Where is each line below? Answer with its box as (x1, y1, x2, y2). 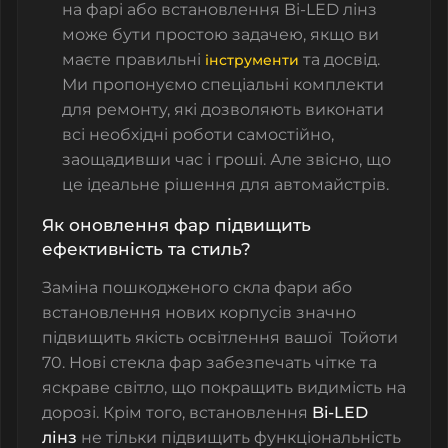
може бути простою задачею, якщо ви (62, 24, 379, 44)
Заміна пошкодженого (42, 277, 233, 297)
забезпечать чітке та (202, 352, 377, 372)
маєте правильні (62, 49, 201, 69)
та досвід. (299, 49, 380, 69)
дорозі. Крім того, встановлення (42, 402, 312, 422)
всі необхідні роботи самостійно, (62, 124, 334, 144)
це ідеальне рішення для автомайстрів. (62, 174, 389, 194)
